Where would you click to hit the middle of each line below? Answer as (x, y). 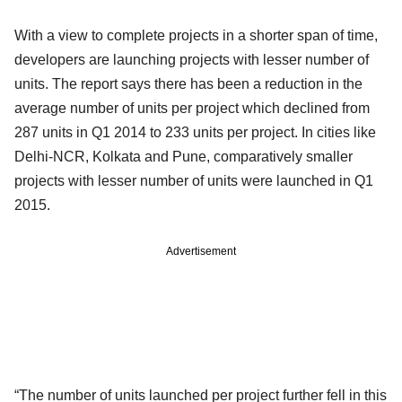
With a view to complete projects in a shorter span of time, (196, 35)
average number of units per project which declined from (192, 108)
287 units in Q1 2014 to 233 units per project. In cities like (195, 132)
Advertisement (201, 251)
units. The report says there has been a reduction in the (188, 83)
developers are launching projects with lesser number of (192, 59)
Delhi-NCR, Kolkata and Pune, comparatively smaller (184, 156)
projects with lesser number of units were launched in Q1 (194, 180)
